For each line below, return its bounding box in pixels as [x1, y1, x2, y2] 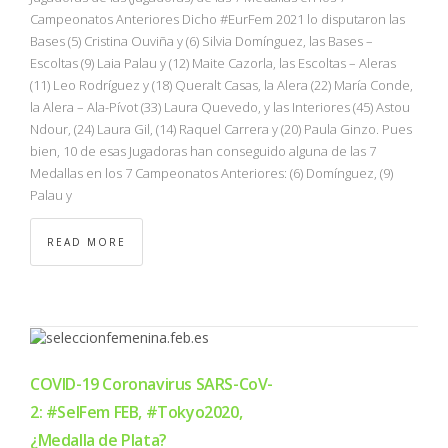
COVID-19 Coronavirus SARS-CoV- [30, 372, 274, 395]
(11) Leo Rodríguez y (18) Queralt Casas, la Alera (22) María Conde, [30, 76, 413, 95]
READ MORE [47, 235, 126, 250]
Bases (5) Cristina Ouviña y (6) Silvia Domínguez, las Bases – [30, 32, 373, 51]
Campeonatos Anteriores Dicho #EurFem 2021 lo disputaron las [30, 10, 405, 29]
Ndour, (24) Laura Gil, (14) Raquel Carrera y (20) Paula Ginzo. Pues [30, 120, 412, 139]
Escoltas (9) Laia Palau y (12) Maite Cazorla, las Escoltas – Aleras [30, 54, 396, 73]
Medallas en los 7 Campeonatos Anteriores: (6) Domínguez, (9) [30, 164, 393, 183]
